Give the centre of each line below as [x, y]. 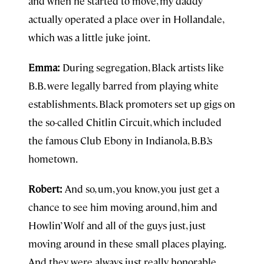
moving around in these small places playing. [127, 243]
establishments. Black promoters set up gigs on [132, 104]
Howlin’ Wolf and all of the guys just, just [117, 225]
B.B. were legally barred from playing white [123, 85]
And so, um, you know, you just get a [142, 189]
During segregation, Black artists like [143, 67]
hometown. [53, 159]
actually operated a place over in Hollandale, [126, 19]
